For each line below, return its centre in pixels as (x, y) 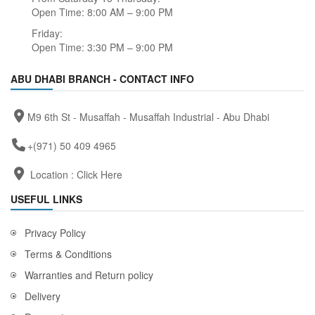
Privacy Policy (55, 233)
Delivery (43, 296)
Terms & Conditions (68, 254)
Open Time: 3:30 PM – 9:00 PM (102, 47)
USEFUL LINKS (46, 199)
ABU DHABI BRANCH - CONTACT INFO (102, 79)
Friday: (47, 33)
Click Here (99, 175)
